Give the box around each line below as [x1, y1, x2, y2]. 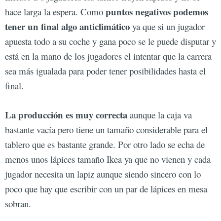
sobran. [5, 197, 31, 210]
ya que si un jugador [130, 20, 205, 33]
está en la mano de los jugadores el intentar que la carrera [5, 50, 212, 63]
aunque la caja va [127, 108, 192, 121]
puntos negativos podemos [106, 5, 208, 19]
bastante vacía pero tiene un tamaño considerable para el [5, 123, 208, 136]
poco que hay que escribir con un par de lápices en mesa [5, 182, 207, 195]
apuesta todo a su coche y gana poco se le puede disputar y [5, 35, 216, 48]
